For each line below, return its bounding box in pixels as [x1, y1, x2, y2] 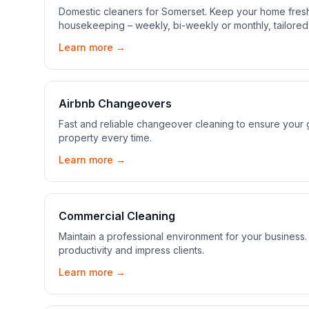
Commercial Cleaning [59, 209, 175, 223]
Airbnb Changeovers [59, 97, 172, 110]
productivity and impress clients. [59, 244, 204, 256]
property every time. [59, 132, 152, 143]
